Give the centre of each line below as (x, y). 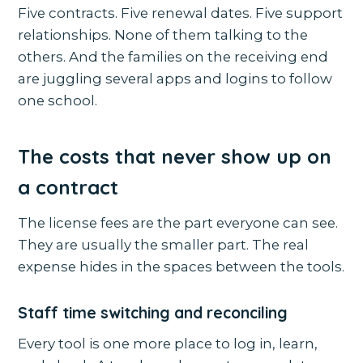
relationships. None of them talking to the (163, 35)
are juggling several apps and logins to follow (175, 79)
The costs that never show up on (175, 157)
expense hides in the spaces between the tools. (181, 267)
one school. (58, 101)
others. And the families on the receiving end (173, 57)
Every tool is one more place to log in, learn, (168, 344)
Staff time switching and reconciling (153, 313)
